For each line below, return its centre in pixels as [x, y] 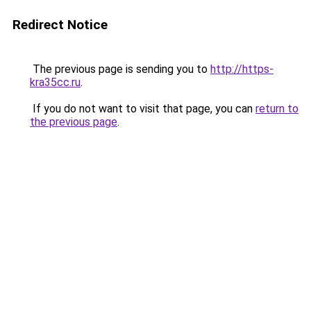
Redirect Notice [60, 25]
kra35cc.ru [55, 82]
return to [277, 109]
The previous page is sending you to [120, 69]
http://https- [242, 69]
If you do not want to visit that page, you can [143, 109]
